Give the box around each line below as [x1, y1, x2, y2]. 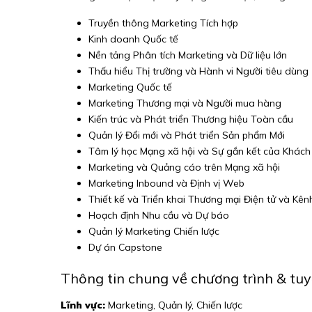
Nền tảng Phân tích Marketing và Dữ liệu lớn [88, 49, 287, 61]
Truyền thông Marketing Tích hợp [88, 17, 238, 29]
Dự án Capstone [88, 241, 162, 253]
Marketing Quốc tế [88, 81, 172, 93]
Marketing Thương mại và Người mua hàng [88, 97, 281, 109]
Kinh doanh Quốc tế [88, 33, 178, 45]
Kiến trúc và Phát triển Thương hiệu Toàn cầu [88, 113, 293, 125]
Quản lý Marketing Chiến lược [88, 225, 219, 237]
